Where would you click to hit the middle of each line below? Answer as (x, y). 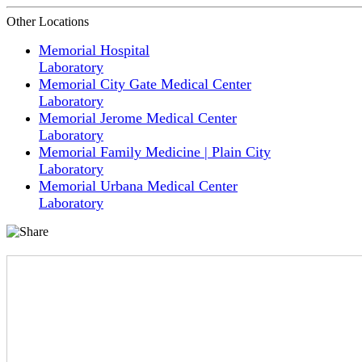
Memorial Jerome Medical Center (138, 118)
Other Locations (48, 21)
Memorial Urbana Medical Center (138, 185)
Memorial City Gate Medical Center (145, 84)
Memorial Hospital (94, 50)
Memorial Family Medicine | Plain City (155, 152)
